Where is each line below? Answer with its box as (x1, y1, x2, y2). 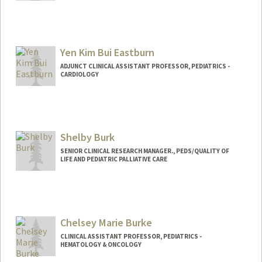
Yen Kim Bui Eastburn (60, 45, 154, 59)
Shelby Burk (60, 130, 115, 144)
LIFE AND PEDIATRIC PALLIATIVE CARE (60, 155, 167, 164)
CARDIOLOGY (60, 70, 99, 78)
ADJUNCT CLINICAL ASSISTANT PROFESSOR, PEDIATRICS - (60, 61, 230, 70)
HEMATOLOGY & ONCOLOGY (60, 240, 142, 249)
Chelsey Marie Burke (60, 216, 152, 230)
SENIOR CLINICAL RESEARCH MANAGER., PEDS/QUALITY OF (60, 147, 229, 156)
